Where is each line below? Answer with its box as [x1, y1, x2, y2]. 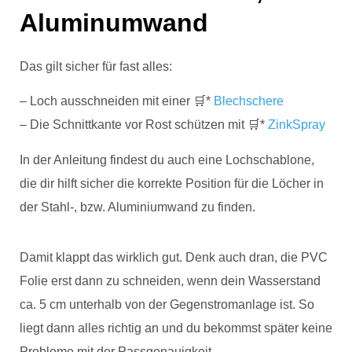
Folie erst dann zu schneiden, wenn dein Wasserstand [20, 274, 321, 288]
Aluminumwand [20, 8, 208, 37]
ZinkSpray [268, 118, 325, 132]
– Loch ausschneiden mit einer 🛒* [20, 94, 214, 108]
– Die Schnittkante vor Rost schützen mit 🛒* [20, 118, 268, 132]
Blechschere [214, 94, 284, 108]
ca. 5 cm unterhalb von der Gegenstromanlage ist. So [20, 298, 314, 312]
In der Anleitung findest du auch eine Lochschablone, [20, 152, 314, 167]
